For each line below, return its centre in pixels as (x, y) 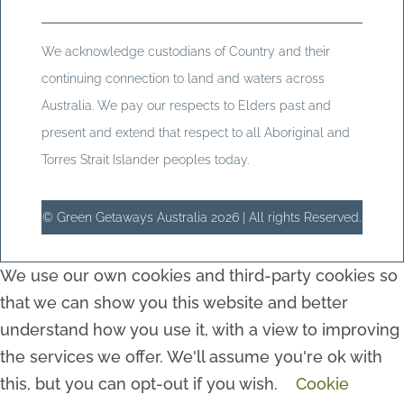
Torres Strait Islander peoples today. (145, 159)
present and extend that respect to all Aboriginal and (195, 132)
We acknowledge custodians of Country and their (185, 51)
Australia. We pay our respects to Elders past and (186, 105)
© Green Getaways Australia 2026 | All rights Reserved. (202, 217)
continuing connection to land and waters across (183, 78)
